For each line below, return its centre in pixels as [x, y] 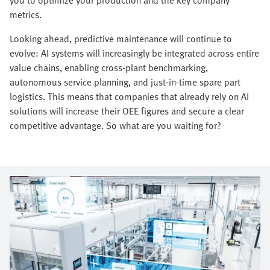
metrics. [26, 14]
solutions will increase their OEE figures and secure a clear [127, 111]
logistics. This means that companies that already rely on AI [129, 96]
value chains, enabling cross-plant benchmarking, [109, 67]
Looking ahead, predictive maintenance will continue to [121, 38]
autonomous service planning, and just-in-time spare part [125, 82]
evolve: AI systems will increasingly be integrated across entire [134, 53]
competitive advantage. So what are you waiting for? [115, 125]
